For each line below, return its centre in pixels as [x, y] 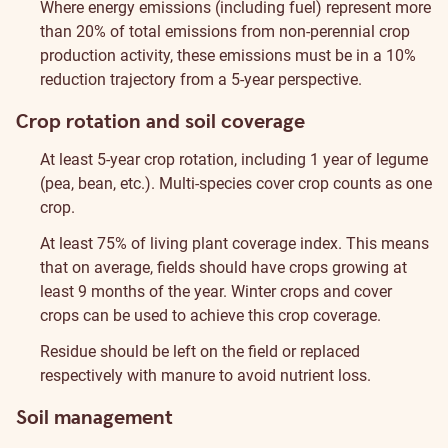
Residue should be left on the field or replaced [200, 351]
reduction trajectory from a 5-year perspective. [201, 79]
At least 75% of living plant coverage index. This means [234, 243]
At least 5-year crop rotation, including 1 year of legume [234, 159]
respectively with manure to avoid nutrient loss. [205, 375]
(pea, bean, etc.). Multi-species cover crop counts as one [236, 183]
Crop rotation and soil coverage [160, 122]
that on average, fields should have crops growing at [223, 267]
